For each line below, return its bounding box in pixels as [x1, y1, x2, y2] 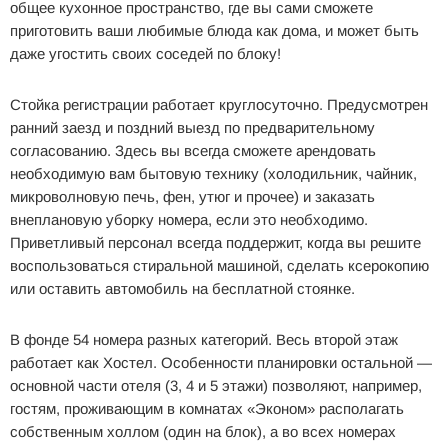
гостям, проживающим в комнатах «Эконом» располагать [10, 399, 404, 417]
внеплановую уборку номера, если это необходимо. [10, 210, 368, 228]
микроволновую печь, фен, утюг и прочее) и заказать [10, 187, 375, 205]
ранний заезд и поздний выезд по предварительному [10, 118, 375, 136]
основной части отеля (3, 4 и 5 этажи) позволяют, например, [10, 376, 422, 394]
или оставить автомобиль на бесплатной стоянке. [10, 279, 355, 297]
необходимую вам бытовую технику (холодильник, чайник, [10, 164, 417, 182]
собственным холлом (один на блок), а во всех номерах [10, 422, 396, 440]
